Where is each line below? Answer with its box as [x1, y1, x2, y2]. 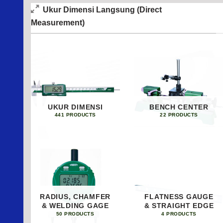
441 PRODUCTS [54, 112, 96, 118]
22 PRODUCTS [160, 112, 198, 118]
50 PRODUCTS [56, 211, 95, 217]
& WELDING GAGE [41, 202, 109, 210]
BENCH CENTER [149, 103, 209, 111]
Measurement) [31, 18, 85, 27]
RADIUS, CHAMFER [40, 193, 111, 201]
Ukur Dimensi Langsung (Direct [43, 5, 162, 14]
